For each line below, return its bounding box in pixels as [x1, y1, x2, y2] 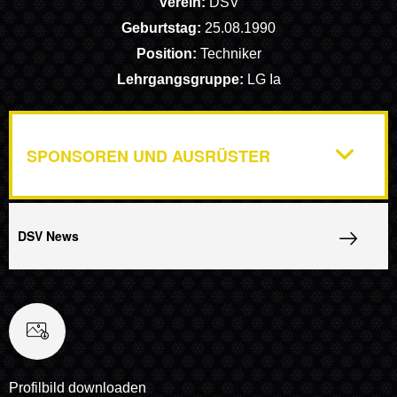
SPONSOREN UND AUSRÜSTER [27, 144, 270, 167]
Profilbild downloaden [9, 380, 146, 395]
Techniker [199, 46, 261, 61]
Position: [136, 46, 200, 61]
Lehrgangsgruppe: [116, 72, 247, 87]
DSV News [18, 227, 79, 245]
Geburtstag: [121, 20, 205, 35]
